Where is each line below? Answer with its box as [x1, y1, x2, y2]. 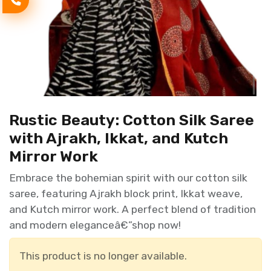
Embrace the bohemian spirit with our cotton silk [9, 172, 247, 184]
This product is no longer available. [19, 250, 187, 262]
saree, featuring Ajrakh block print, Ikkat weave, [9, 188, 243, 200]
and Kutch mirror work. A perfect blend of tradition [9, 203, 256, 215]
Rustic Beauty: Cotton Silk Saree [9, 111, 254, 129]
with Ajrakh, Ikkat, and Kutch [9, 129, 228, 147]
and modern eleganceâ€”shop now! [9, 219, 181, 231]
